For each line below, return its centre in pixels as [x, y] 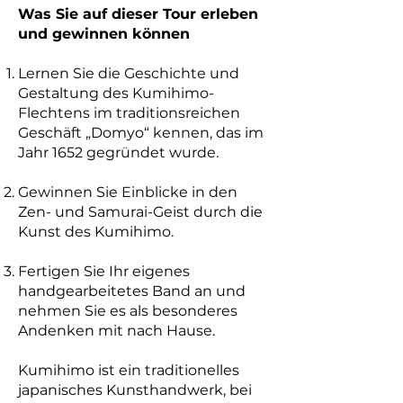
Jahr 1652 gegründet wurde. [118, 152]
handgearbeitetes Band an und [132, 291]
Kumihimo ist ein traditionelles [129, 370]
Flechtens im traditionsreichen [129, 113]
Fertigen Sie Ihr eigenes [104, 271]
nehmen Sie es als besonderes [128, 311]
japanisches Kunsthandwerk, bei [135, 390]
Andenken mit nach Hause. [116, 331]
